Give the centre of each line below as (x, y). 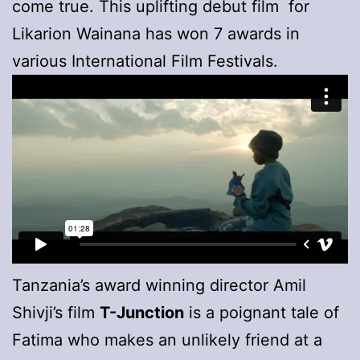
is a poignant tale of (262, 312)
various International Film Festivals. (145, 61)
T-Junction (142, 312)
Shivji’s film (56, 312)
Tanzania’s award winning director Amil (159, 285)
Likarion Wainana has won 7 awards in (156, 33)
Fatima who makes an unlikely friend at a (167, 340)
